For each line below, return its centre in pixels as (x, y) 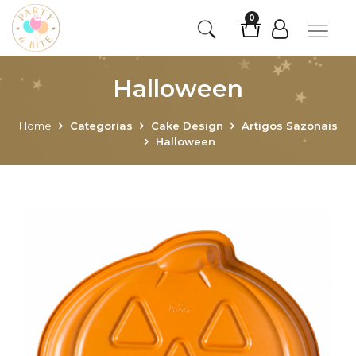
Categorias (101, 126)
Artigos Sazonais (289, 126)
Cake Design (187, 126)
